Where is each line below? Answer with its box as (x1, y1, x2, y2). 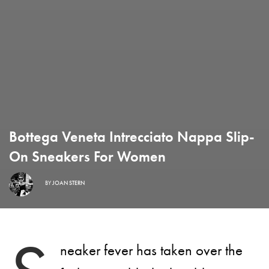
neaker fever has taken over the (59, 240, 243, 261)
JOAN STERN (52, 178, 85, 187)
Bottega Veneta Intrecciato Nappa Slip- (9, 127, 255, 147)
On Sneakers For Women (9, 147, 166, 166)
